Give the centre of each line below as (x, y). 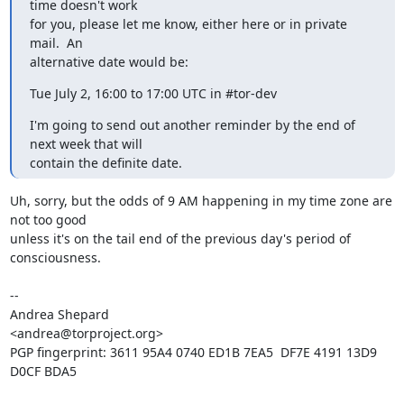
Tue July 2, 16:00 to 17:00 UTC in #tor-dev (153, 93)
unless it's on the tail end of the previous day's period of (180, 239)
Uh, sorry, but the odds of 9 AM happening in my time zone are (201, 201)
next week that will (86, 144)
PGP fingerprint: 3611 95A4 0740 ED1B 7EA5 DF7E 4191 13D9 (193, 352)
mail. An (56, 43)
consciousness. (55, 257)
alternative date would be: (109, 62)
